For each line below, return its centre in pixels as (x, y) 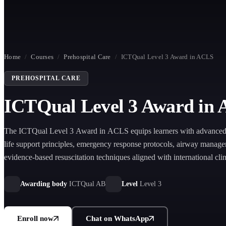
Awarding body (44, 184)
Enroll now (35, 218)
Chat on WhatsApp (117, 218)
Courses (42, 57)
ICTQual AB (87, 184)
